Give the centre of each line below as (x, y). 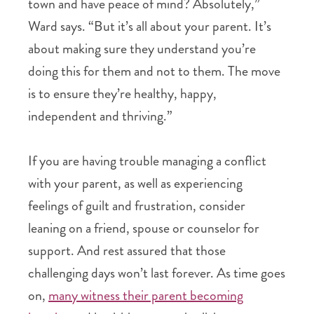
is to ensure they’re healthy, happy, (122, 94)
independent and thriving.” (100, 116)
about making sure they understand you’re (142, 49)
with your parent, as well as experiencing (135, 183)
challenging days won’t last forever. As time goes (157, 273)
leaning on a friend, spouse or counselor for (144, 228)
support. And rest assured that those (127, 251)
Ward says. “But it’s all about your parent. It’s (150, 26)
